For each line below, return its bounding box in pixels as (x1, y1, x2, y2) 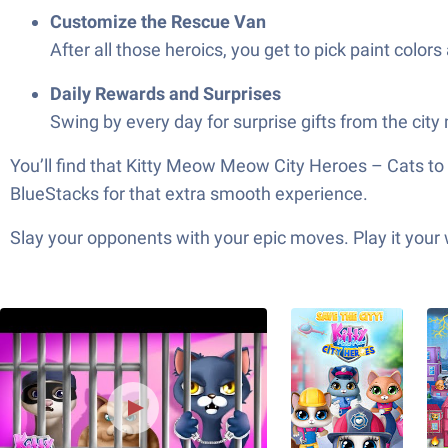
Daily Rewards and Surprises (50, 83, 281, 104)
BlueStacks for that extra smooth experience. (10, 183, 368, 204)
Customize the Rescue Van (50, 11, 266, 32)
